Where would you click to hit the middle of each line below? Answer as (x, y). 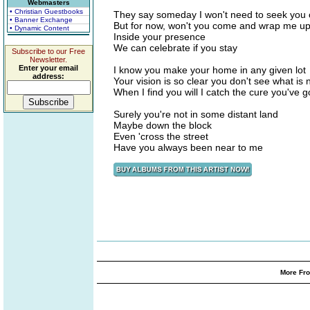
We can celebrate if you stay (175, 48)
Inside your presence (159, 37)
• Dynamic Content (39, 28)
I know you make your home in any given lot (210, 70)
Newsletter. (48, 60)
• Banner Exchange (41, 20)
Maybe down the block (163, 125)
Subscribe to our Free (48, 51)
